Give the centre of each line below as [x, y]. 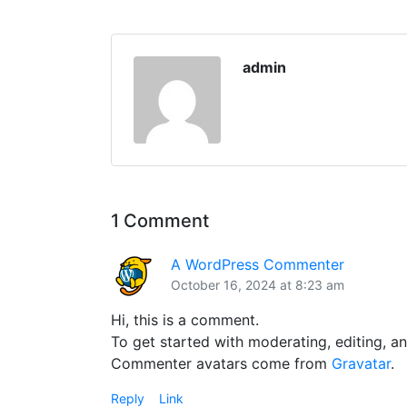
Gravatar [361, 364]
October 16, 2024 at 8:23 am [258, 285]
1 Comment [160, 221]
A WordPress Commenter [258, 265]
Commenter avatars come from [221, 364]
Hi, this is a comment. [185, 320]
